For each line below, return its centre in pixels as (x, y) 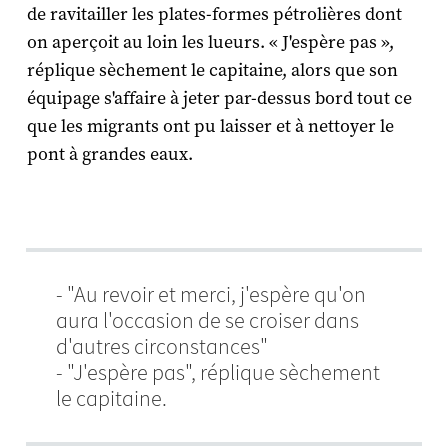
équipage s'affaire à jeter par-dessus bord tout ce (219, 98)
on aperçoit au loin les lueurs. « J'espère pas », (210, 42)
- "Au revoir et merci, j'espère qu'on (211, 294)
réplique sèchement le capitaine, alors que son (212, 70)
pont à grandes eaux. (109, 154)
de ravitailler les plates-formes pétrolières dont (214, 14)
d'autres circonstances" (162, 346)
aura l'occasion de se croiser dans (207, 320)
